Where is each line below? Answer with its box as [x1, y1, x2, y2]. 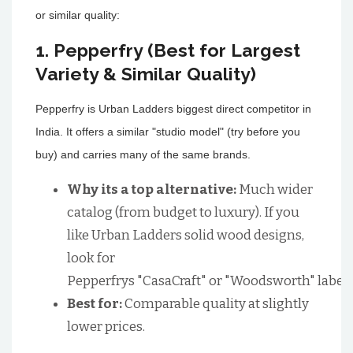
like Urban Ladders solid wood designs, [67, 227, 304, 243]
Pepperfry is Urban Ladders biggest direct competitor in [35, 102, 311, 115]
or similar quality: [35, 9, 120, 21]
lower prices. [67, 318, 145, 335]
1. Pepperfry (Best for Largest [35, 39, 300, 61]
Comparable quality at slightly [124, 295, 309, 312]
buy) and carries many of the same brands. [35, 148, 251, 161]
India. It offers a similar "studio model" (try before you [35, 125, 300, 138]
